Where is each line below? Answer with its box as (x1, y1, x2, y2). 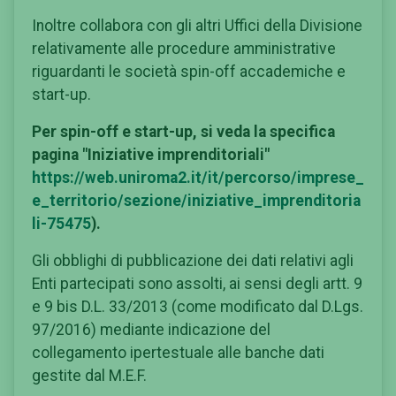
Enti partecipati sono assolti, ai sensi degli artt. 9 (32, 275, 362, 293)
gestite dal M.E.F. (32, 367, 147, 385)
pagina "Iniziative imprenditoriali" (32, 146, 270, 164)
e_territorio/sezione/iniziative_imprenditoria (32, 192, 361, 210)
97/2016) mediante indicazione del (32, 321, 270, 339)
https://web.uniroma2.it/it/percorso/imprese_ (32, 169, 364, 187)
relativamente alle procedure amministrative (32, 40, 336, 58)
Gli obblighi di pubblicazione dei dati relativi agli (32, 252, 354, 270)
